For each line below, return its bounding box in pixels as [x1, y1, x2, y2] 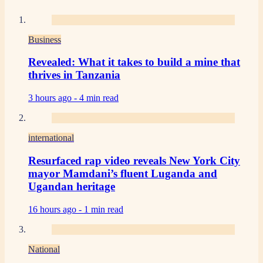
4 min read [79, 93, 119, 103]
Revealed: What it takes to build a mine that [28, 56, 240, 69]
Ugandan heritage [28, 180, 115, 193]
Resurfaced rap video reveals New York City [28, 154, 240, 167]
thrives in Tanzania [28, 69, 120, 82]
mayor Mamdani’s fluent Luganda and [28, 167, 217, 180]
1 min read [84, 204, 123, 214]
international [28, 133, 74, 143]
